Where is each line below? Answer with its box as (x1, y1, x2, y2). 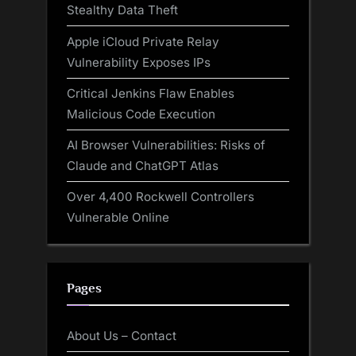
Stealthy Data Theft (67, 2, 178, 18)
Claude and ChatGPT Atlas (67, 157, 219, 173)
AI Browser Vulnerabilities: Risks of (67, 137, 265, 153)
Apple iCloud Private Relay (67, 33, 219, 49)
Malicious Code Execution (67, 106, 215, 122)
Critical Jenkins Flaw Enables (67, 85, 234, 101)
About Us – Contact (67, 328, 176, 344)
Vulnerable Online (67, 210, 169, 226)
